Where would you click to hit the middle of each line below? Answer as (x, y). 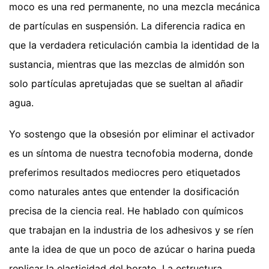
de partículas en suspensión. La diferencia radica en (127, 26)
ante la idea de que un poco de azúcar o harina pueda (132, 249)
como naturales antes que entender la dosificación (124, 191)
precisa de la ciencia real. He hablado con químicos (126, 210)
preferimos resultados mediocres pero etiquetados (125, 172)
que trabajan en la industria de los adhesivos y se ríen (131, 230)
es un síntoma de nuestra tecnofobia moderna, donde (131, 153)
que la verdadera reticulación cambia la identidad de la (134, 45)
